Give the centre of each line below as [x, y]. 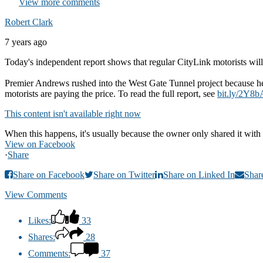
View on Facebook [40, 144]
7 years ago [26, 42]
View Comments [36, 195]
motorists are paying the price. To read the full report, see [111, 94]
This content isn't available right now [73, 114]
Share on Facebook [49, 175]
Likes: [40, 221]
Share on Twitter [124, 175]
